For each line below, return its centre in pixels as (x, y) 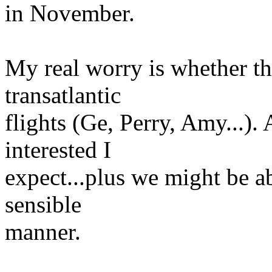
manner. (43, 231)
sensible (43, 204)
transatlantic (63, 95)
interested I (58, 149)
